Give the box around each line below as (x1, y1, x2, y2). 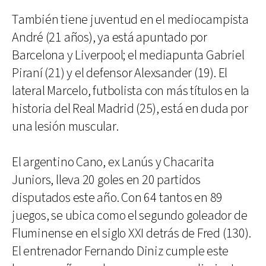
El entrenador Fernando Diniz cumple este (12, 243, 229, 260)
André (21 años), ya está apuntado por (12, 29, 207, 46)
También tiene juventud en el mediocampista (12, 11, 249, 28)
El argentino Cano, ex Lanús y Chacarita (12, 154, 214, 171)
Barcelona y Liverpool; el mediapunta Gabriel (12, 47, 245, 64)
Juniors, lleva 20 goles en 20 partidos (12, 172, 201, 189)
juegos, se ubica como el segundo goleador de (12, 207, 248, 224)
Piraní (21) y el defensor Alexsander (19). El (12, 65, 228, 82)
